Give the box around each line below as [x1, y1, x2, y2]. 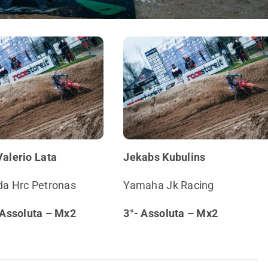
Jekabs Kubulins [123, 150, 206, 163]
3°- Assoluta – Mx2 [123, 206, 218, 220]
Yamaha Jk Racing [123, 178, 214, 191]
